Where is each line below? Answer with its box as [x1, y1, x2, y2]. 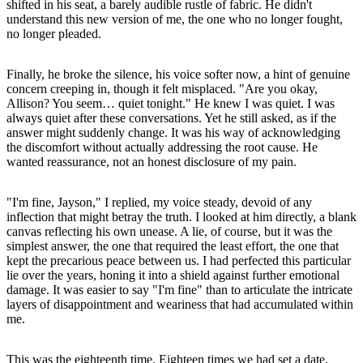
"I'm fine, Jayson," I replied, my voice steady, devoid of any [6, 194, 312, 209]
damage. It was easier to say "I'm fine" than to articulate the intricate [6, 282, 352, 297]
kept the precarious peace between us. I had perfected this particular [6, 253, 351, 267]
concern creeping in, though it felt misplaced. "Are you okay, [6, 81, 318, 96]
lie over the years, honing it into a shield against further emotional [6, 267, 340, 282]
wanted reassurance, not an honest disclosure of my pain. [6, 154, 297, 169]
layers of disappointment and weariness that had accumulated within [6, 297, 353, 311]
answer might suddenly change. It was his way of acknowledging [6, 125, 340, 139]
